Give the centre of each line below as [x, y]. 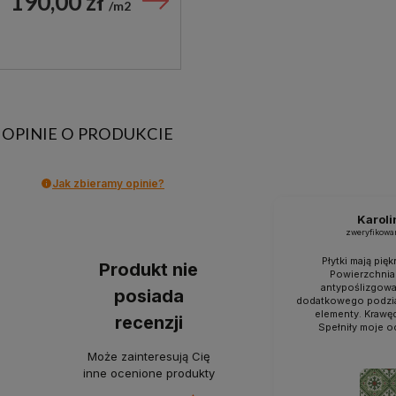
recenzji [148, 323]
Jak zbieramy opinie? [108, 183]
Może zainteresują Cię [148, 357]
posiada [148, 297]
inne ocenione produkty [148, 373]
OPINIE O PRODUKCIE [88, 133]
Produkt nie [148, 270]
